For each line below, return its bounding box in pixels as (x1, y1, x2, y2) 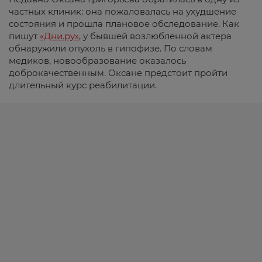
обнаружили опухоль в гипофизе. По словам (9, 42, 212, 54)
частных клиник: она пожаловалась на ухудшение (9, 5, 236, 17)
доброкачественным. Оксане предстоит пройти (9, 67, 227, 78)
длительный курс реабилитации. (9, 79, 157, 91)
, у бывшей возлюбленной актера (79, 30, 232, 42)
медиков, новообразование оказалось (9, 54, 186, 66)
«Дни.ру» (40, 30, 79, 42)
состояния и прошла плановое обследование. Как (9, 18, 239, 29)
